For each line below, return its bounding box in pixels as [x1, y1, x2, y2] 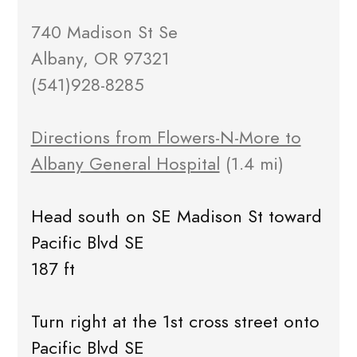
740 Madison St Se [30, 20, 178, 45]
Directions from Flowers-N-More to [30, 125, 301, 151]
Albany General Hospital [30, 151, 220, 177]
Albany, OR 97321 [30, 46, 170, 72]
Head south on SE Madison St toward [30, 204, 322, 229]
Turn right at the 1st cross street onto [30, 309, 320, 335]
